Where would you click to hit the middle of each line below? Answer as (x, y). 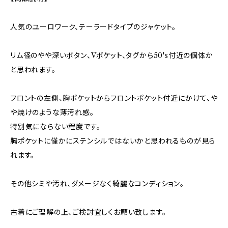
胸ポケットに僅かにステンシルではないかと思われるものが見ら (113, 141)
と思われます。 (33, 70)
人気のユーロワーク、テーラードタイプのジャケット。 (93, 27)
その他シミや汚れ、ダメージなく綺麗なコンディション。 (97, 184)
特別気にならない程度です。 (55, 127)
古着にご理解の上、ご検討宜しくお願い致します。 (88, 212)
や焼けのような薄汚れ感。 (52, 112)
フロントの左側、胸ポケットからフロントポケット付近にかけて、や (114, 98)
